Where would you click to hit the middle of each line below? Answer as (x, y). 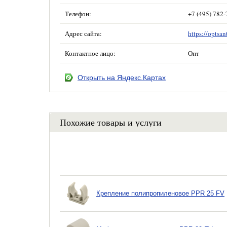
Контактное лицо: (90, 53)
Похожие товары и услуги (111, 122)
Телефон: (78, 14)
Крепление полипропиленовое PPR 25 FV (160, 193)
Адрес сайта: (83, 33)
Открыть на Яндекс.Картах (122, 78)
